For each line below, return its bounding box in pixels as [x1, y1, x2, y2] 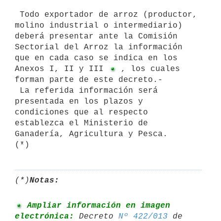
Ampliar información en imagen [22, 201, 170, 210]
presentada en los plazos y [15, 97, 143, 106]
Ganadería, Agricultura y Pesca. [15, 129, 168, 139]
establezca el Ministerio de [15, 118, 148, 128]
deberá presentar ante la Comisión [15, 32, 178, 41]
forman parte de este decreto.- [15, 75, 163, 84]
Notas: [30, 176, 59, 185]
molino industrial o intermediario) [15, 21, 183, 30]
